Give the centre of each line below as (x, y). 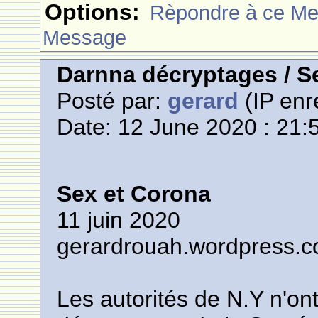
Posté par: (113, 101)
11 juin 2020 (119, 220)
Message (85, 37)
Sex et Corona (134, 194)
